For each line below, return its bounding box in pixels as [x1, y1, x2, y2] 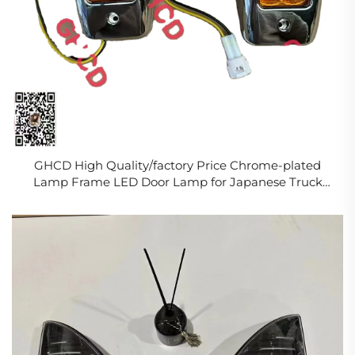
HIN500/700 [141, 191, 214, 207]
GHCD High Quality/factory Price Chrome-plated [34, 158, 321, 174]
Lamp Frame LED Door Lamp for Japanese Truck [32, 174, 323, 190]
